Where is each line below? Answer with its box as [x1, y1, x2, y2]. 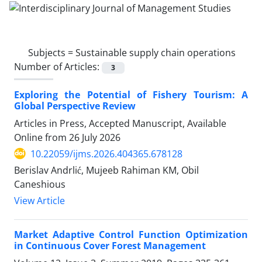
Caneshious [14, 177, 65, 191]
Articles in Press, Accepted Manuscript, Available [14, 116, 226, 130]
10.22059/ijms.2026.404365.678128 [30, 147, 182, 160]
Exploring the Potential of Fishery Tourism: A [14, 88, 248, 101]
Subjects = [28, 46, 75, 59]
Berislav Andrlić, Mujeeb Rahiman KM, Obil [14, 163, 199, 177]
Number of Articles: [14, 60, 102, 73]
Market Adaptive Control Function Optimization [14, 227, 248, 241]
